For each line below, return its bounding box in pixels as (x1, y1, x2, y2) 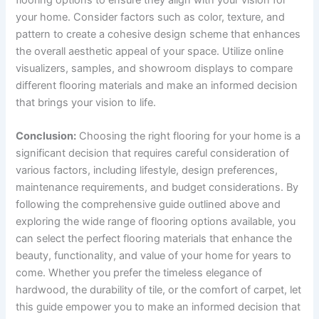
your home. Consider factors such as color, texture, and (16, 10, 286, 23)
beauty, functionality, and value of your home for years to (16, 249, 292, 263)
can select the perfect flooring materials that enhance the (16, 232, 293, 246)
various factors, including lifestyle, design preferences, (16, 164, 278, 177)
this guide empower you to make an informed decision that (16, 300, 301, 314)
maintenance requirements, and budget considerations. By (16, 181, 299, 194)
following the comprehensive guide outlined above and (16, 198, 281, 211)
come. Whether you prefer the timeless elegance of (16, 266, 263, 280)
